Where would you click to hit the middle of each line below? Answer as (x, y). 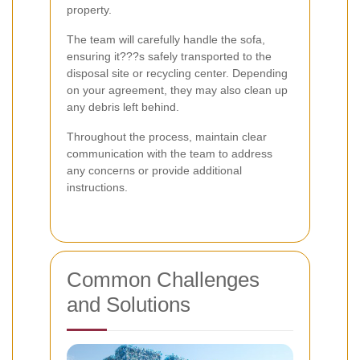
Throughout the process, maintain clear (167, 137)
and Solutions (129, 305)
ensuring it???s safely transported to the (169, 57)
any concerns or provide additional (154, 171)
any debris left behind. (123, 107)
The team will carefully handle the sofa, (166, 40)
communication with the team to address (170, 154)
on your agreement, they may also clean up (177, 90)
